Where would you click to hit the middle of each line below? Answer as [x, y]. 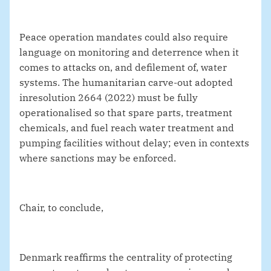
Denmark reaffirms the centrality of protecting [126, 257]
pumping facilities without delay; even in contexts [134, 143]
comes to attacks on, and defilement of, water [123, 67]
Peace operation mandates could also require [124, 37]
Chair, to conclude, [61, 208]
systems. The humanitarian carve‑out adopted [126, 83]
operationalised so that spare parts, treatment [126, 113]
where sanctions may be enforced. [98, 158]
